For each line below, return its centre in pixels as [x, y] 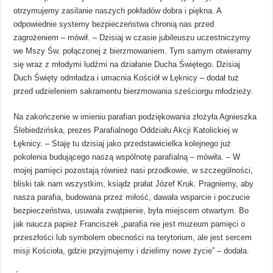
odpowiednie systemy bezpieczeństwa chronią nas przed [114, 24]
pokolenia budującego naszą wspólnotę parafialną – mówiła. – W [127, 157]
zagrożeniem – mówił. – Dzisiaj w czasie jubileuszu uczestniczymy [132, 37]
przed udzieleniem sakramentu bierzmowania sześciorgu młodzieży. [133, 91]
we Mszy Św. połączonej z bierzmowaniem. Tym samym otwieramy [133, 51]
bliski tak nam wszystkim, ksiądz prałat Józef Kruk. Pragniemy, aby [134, 183]
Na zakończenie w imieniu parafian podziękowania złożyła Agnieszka [135, 116]
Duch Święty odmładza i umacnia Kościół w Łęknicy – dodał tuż [126, 77]
